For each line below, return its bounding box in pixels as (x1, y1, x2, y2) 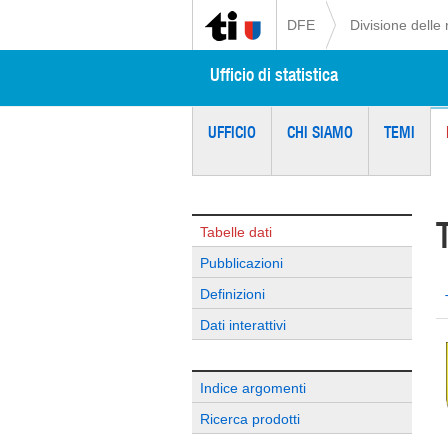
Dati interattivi (200, 317, 286, 333)
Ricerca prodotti (200, 411, 300, 427)
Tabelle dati (200, 224, 272, 240)
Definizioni (200, 286, 265, 302)
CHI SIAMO (287, 121, 353, 143)
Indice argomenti (200, 380, 306, 396)
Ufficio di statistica (209, 63, 338, 86)
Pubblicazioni (200, 255, 283, 271)
